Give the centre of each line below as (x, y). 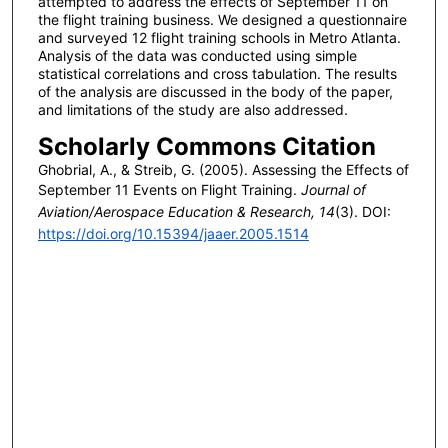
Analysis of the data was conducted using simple (197, 56)
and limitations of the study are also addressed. (192, 110)
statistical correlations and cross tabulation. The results (217, 74)
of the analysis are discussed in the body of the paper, (215, 92)
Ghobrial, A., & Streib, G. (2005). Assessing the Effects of (223, 170)
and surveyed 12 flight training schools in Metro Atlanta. (219, 38)
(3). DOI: (362, 212)
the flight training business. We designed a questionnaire (222, 20)
